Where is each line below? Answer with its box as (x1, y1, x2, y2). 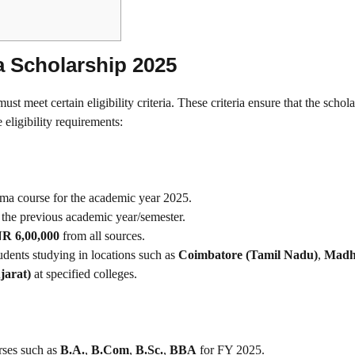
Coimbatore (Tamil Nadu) (178, 247, 318, 261)
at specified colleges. (31, 266, 137, 281)
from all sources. (59, 228, 145, 242)
